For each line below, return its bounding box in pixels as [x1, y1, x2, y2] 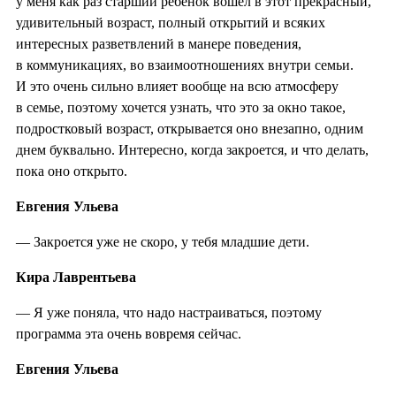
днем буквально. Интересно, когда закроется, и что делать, [16, 141, 369, 157]
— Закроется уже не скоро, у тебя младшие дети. [16, 233, 309, 249]
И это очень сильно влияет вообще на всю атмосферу [16, 78, 339, 94]
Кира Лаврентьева [16, 269, 136, 285]
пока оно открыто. [16, 163, 127, 179]
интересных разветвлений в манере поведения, [16, 35, 301, 51]
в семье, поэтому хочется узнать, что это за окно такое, [16, 99, 346, 115]
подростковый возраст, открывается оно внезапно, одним [16, 120, 363, 136]
